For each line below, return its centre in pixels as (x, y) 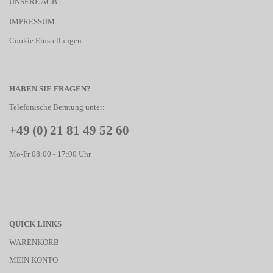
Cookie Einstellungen (45, 41)
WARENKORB (34, 242)
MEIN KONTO (34, 260)
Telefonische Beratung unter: (57, 107)
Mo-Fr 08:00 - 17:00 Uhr (50, 154)
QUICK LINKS (35, 224)
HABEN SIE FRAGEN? (50, 89)
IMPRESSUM (32, 22)
